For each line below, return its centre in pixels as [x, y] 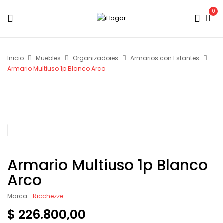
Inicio [16, 58]
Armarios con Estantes [165, 58]
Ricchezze [48, 196]
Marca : [19, 196]
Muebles [48, 58]
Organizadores [96, 58]
